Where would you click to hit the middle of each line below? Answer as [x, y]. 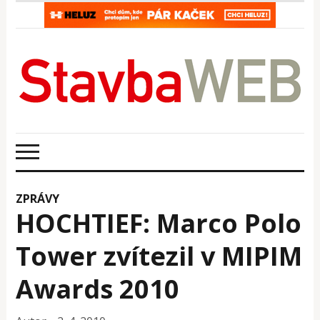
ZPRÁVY [38, 198]
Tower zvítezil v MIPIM [159, 256]
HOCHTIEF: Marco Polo [159, 223]
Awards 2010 [98, 289]
